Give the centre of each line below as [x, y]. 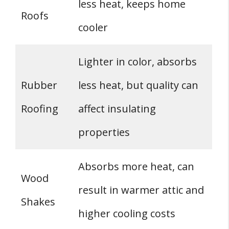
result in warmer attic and [141, 190]
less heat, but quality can [138, 85]
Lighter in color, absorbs [138, 62]
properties [104, 132]
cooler [93, 28]
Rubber [39, 85]
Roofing [40, 109]
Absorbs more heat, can [136, 167]
